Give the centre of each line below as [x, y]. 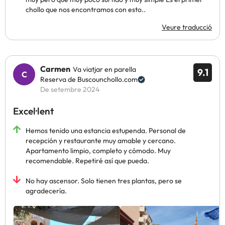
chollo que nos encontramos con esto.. [86, 10]
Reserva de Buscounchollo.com [89, 79]
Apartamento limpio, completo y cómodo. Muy [98, 151]
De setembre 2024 [70, 89]
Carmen [55, 69]
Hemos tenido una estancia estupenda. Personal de [106, 131]
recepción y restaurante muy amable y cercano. [101, 141]
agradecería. [46, 191]
